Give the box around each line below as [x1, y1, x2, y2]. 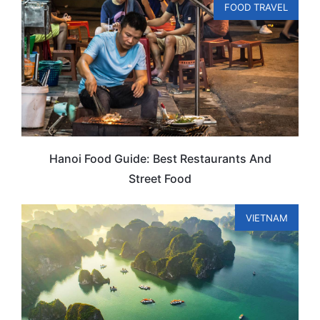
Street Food [129, 171, 191, 186]
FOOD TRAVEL [224, 1, 288, 14]
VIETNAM [246, 212, 288, 224]
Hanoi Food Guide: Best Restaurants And [49, 151, 271, 166]
